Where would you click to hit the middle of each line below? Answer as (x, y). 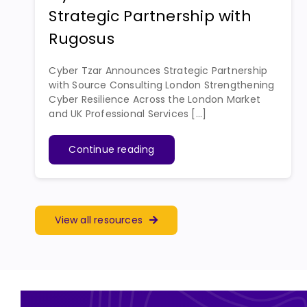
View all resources (99, 220)
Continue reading (112, 149)
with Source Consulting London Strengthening (162, 85)
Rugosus (82, 38)
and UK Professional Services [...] (128, 113)
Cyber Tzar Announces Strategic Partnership (158, 70)
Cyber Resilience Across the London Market (155, 99)
